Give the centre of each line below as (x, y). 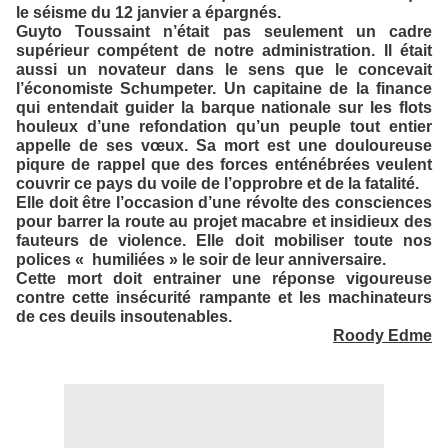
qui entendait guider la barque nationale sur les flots (224, 107)
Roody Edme (382, 335)
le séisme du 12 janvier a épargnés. (148, 12)
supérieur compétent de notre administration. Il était (224, 50)
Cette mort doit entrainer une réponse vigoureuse (224, 278)
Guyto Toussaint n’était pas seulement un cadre (224, 31)
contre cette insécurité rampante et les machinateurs (224, 297)
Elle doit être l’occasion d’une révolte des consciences (224, 202)
